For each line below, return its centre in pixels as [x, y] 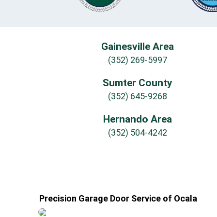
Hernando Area [138, 119]
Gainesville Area [138, 46]
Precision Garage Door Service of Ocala [118, 198]
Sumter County [138, 83]
